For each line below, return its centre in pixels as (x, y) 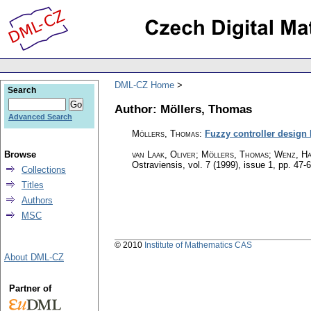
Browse (20, 154)
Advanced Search (40, 117)
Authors (37, 200)
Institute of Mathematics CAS (198, 245)
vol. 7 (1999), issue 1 (230, 165)
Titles (33, 185)
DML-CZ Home (144, 85)
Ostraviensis (157, 165)
